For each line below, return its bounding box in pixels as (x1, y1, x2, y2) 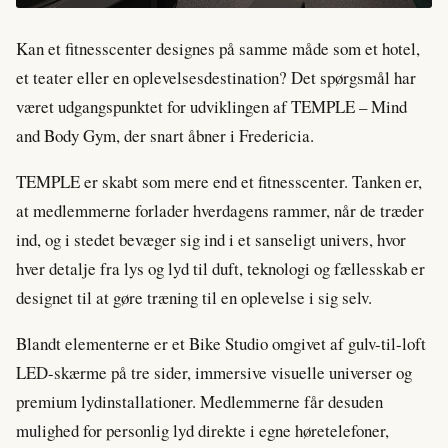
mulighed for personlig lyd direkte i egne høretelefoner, (16, 418, 389, 442)
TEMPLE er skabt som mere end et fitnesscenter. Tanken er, (16, 170, 422, 194)
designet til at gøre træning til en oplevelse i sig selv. (16, 286, 372, 310)
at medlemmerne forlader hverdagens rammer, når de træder (16, 199, 424, 223)
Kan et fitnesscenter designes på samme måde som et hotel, (16, 37, 420, 61)
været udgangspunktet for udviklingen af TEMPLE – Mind (16, 95, 407, 119)
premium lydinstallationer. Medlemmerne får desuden (16, 389, 383, 413)
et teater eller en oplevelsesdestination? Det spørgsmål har (16, 66, 416, 90)
